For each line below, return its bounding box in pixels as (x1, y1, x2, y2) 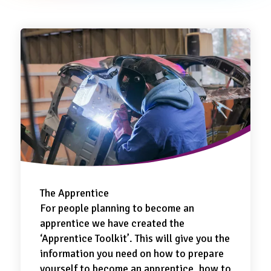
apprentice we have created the (40, 217, 184, 230)
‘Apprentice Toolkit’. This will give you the (40, 232, 230, 245)
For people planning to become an (40, 201, 194, 215)
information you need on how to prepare (40, 247, 224, 260)
